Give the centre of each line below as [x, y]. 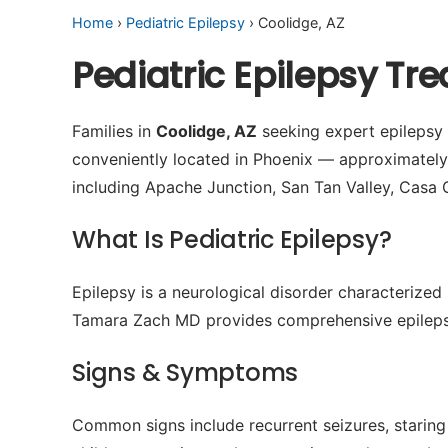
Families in [114, 131]
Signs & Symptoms [185, 372]
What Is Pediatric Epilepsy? [232, 239]
